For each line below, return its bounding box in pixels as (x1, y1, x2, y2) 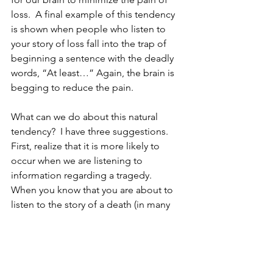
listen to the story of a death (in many (11, 198, 172, 210)
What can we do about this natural (11, 110, 160, 122)
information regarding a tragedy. (11, 169, 157, 181)
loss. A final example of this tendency (11, 8, 177, 20)
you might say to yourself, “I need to (11, 242, 170, 254)
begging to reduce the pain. (11, 81, 133, 93)
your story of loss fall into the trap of (11, 37, 169, 49)
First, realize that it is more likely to (11, 140, 162, 152)
